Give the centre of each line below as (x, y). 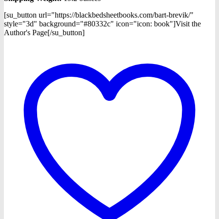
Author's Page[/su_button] (44, 33)
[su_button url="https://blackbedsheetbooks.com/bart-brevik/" (99, 15)
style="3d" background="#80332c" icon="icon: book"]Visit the (102, 24)
